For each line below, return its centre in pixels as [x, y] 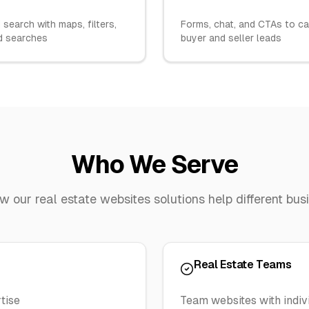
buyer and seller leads [231, 38]
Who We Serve [154, 165]
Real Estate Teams [243, 265]
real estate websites [93, 199]
